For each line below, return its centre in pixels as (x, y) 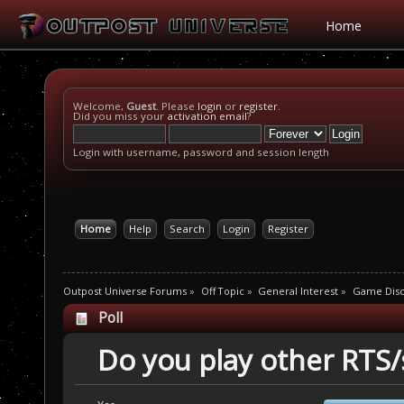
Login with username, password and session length (201, 152)
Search (187, 229)
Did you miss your (120, 116)
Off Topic (222, 290)
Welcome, (100, 106)
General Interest (298, 290)
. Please (177, 106)
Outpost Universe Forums (125, 290)
